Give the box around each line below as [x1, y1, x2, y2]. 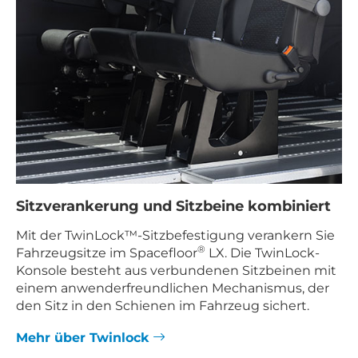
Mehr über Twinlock [16, 328, 153, 345]
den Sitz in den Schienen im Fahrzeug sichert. [16, 297, 309, 314]
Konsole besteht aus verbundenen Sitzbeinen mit [16, 262, 336, 279]
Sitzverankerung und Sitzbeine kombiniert [16, 197, 331, 216]
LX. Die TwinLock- [205, 245, 320, 261]
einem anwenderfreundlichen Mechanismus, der [16, 280, 329, 296]
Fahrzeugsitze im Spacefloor [16, 245, 197, 261]
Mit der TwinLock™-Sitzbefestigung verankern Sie [16, 227, 335, 244]
